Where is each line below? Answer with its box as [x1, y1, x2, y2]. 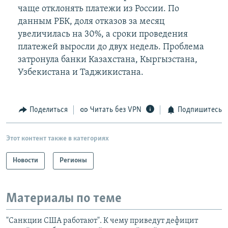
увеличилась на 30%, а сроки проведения [17, 30, 188, 40]
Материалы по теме [6, 191, 122, 206]
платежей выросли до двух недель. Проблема [17, 42, 204, 52]
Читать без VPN [90, 106, 141, 115]
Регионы [60, 156, 87, 164]
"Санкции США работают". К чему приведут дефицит [6, 217, 198, 225]
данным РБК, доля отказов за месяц [17, 17, 164, 27]
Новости [13, 156, 38, 164]
